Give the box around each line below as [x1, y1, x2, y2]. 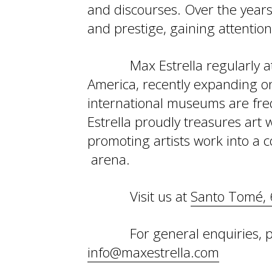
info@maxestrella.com [87, 243, 219, 262]
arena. [87, 150, 130, 169]
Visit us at [130, 187, 191, 206]
